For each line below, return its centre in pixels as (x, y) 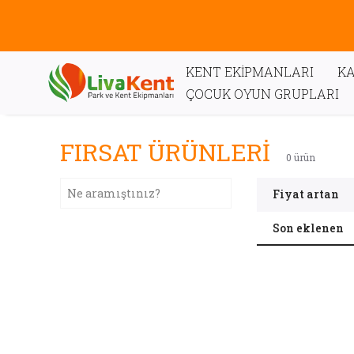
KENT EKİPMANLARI (250, 72)
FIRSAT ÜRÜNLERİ (165, 152)
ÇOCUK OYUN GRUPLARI (262, 94)
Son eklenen (309, 228)
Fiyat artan (306, 194)
